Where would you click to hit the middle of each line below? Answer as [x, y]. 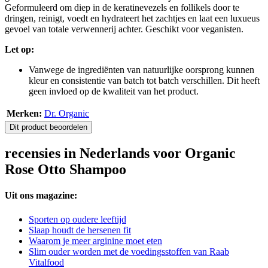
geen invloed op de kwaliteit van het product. [114, 92]
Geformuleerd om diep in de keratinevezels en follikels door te [122, 8]
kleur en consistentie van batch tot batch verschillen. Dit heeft [144, 81]
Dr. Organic [67, 114]
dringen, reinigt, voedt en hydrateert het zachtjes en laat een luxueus [132, 19]
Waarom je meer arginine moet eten [95, 240]
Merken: [24, 114]
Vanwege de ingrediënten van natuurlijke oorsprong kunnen [141, 70]
